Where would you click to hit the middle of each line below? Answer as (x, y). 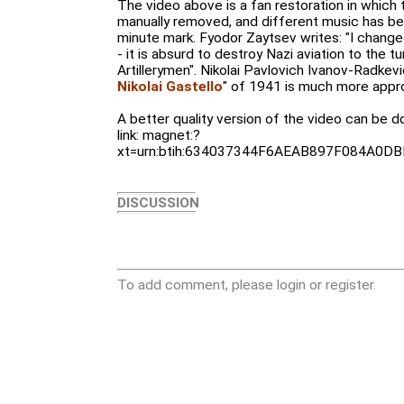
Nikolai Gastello (170, 87)
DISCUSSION (158, 203)
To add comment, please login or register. (247, 285)
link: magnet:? (159, 135)
